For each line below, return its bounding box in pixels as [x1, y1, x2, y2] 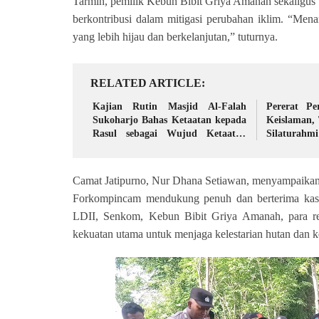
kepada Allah [93, 142, 150, 152]
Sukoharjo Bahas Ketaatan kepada [93, 115, 246, 125]
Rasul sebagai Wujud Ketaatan [93, 128, 246, 139]
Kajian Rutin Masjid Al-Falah [93, 101, 246, 112]
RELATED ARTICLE [90, 77, 202, 89]
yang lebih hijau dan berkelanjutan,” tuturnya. [73, 31, 278, 43]
